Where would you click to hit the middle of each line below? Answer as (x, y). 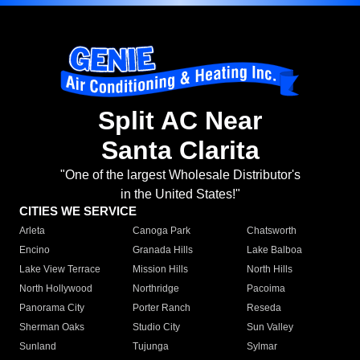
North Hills (269, 270)
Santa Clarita (180, 151)
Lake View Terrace (60, 270)
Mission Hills (161, 270)
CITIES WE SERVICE (78, 211)
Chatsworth (271, 231)
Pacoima (266, 289)
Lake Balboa (274, 250)
